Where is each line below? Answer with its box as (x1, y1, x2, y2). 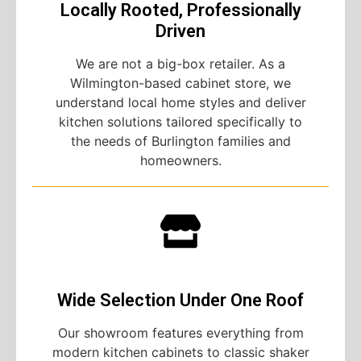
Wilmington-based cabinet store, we (70, 75, 291, 92)
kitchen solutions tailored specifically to (59, 114, 302, 131)
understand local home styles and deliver (55, 94, 306, 111)
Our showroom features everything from (57, 325, 304, 342)
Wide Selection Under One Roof (57, 290, 304, 311)
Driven (156, 21, 205, 42)
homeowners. (139, 152, 222, 169)
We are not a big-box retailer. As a (76, 56, 285, 73)
